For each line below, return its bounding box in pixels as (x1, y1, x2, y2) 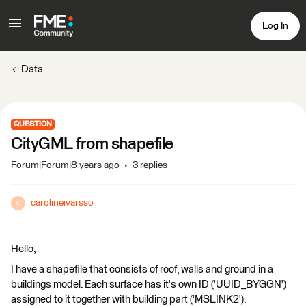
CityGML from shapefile (11, 136, 173, 152)
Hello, (11, 244, 36, 254)
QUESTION (14, 120, 52, 128)
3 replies (133, 161, 167, 170)
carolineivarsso (31, 198, 94, 208)
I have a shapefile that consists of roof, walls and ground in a (11, 264, 273, 275)
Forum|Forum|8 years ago (11, 161, 120, 170)
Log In (262, 20, 288, 31)
